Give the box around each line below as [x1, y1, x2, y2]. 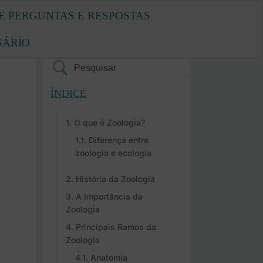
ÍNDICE [50, 87, 86, 99]
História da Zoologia [76, 174, 155, 184]
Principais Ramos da [76, 222, 156, 232]
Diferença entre [89, 135, 149, 145]
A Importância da [76, 191, 143, 201]
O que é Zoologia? [74, 117, 145, 127]
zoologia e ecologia [75, 148, 151, 158]
